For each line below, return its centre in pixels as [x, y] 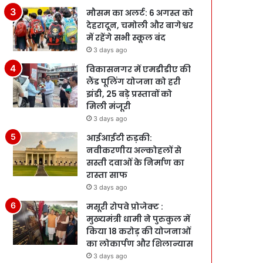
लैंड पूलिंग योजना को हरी [134, 81]
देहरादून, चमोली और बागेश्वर [140, 25]
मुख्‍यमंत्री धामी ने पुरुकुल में [139, 219]
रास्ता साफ [107, 175]
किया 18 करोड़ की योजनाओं [139, 231]
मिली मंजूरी [109, 106]
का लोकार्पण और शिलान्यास [140, 243]
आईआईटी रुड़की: [119, 138]
